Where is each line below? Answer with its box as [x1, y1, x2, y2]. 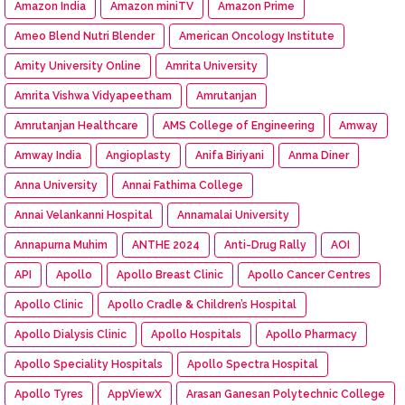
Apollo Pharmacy [266, 327, 357, 341]
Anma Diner [288, 148, 349, 162]
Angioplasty [106, 148, 171, 162]
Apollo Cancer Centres [248, 268, 371, 281]
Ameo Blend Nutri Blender [14, 29, 155, 42]
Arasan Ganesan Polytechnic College [186, 387, 385, 400]
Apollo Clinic [14, 297, 83, 311]
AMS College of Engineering [163, 118, 315, 132]
